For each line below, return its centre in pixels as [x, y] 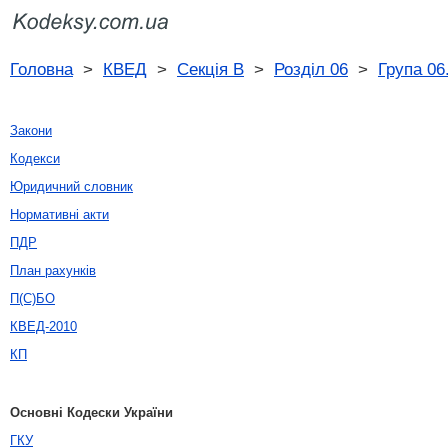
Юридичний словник [71, 186]
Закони [31, 130]
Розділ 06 [311, 69]
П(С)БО [32, 298]
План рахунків [53, 270]
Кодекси [35, 158]
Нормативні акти [59, 214]
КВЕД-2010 [43, 326]
